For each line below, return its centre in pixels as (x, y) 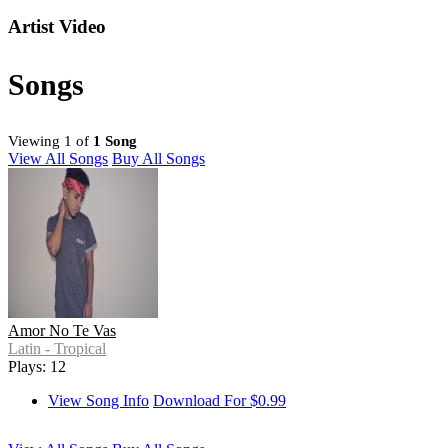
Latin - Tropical (57, 349)
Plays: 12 (37, 367)
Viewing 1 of (50, 141)
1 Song (115, 141)
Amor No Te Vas (62, 331)
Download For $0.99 (219, 401)
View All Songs (58, 159)
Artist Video (57, 27)
